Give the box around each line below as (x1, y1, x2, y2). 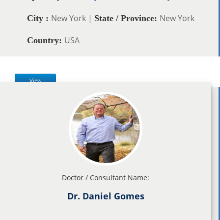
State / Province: (94, 13, 160, 23)
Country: (27, 35, 64, 45)
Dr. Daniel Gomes (67, 190, 144, 202)
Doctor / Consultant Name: (62, 172, 149, 182)
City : (27, 13, 51, 23)
